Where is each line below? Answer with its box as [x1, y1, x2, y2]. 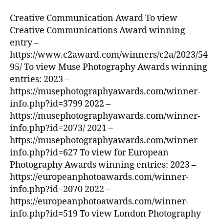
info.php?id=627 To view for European [10, 147, 169, 158]
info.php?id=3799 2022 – [10, 98, 110, 109]
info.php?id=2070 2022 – [10, 183, 110, 195]
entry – [10, 37, 39, 48]
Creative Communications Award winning [10, 24, 185, 36]
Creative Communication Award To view [10, 12, 177, 24]
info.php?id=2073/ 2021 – [10, 122, 113, 134]
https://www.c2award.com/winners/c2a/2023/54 [10, 49, 208, 61]
